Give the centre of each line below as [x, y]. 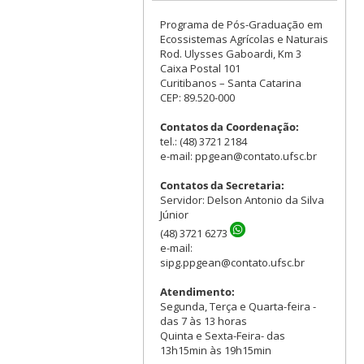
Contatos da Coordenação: [229, 126]
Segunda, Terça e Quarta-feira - [238, 306]
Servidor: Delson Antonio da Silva [242, 199]
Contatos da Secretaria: [222, 185]
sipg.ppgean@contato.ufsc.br [232, 262]
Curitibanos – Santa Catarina [230, 82]
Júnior [174, 214]
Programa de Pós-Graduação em [241, 24]
